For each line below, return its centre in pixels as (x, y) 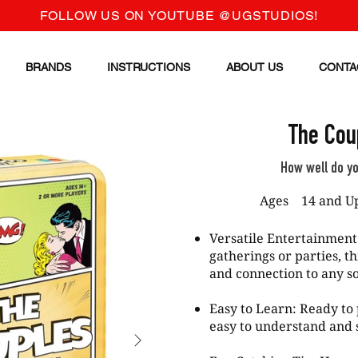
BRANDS (48, 67)
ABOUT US (254, 67)
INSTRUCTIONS (148, 67)
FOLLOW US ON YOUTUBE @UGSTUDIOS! (179, 16)
